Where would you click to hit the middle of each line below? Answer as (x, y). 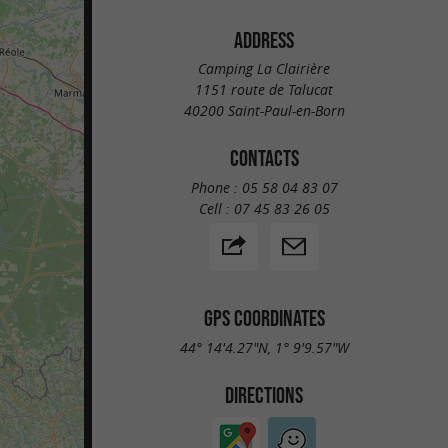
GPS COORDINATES (264, 317)
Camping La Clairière (264, 69)
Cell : (216, 208)
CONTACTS (264, 158)
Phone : (216, 187)
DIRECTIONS (264, 394)
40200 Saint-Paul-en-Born (264, 111)
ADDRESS (264, 39)
